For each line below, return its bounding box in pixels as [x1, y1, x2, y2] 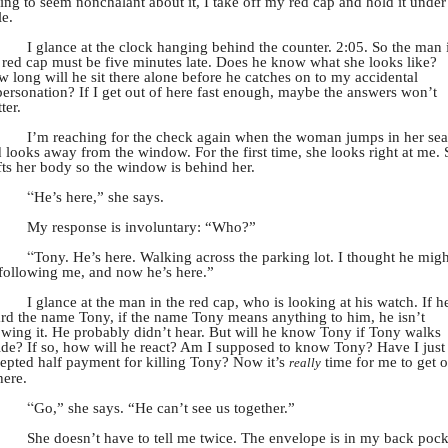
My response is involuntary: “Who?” [27, 218, 256, 236]
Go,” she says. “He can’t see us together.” [34, 399, 295, 417]
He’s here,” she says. [34, 188, 164, 206]
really [289, 355, 321, 371]
